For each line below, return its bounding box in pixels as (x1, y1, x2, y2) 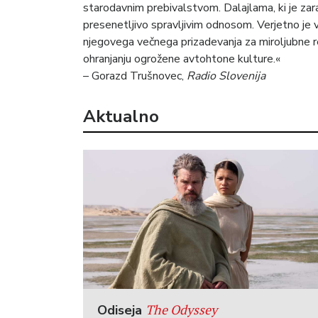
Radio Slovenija (187, 67, 265, 84)
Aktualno (83, 104, 159, 128)
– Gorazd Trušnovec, (83, 67, 187, 84)
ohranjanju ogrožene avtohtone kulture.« (83, 50, 280, 67)
